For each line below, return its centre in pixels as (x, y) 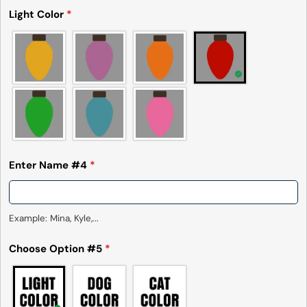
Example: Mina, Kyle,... (53, 219)
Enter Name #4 (49, 165)
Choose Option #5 (57, 249)
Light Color (37, 15)
